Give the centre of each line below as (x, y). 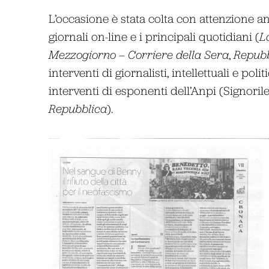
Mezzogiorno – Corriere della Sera (138, 54)
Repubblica (77, 108)
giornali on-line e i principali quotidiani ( (154, 36)
